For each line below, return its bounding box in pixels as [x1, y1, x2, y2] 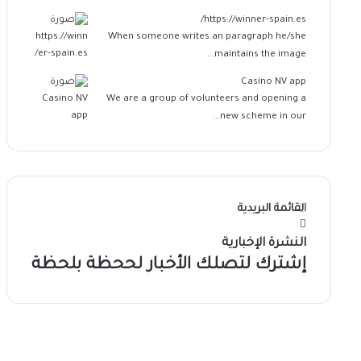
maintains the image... [214, 50, 306, 61]
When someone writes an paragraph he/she [107, 32, 306, 44]
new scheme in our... [219, 112, 306, 123]
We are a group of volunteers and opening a [106, 94, 306, 106]
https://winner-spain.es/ [203, 15, 306, 27]
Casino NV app [240, 77, 306, 89]
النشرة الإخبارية [221, 237, 306, 251]
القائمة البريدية [237, 203, 306, 216]
